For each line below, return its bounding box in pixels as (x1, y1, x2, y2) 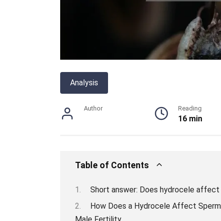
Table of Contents (75, 160, 149, 170)
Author (84, 104, 103, 112)
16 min (178, 113, 203, 123)
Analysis (70, 77, 98, 87)
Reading (178, 104, 202, 112)
